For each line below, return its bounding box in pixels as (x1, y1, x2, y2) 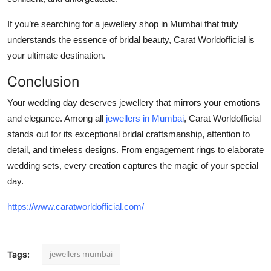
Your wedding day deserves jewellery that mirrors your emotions (7, 97, 260, 108)
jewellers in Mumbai (106, 113, 184, 123)
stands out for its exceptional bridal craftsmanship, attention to (7, 128, 250, 139)
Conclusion (7, 72, 79, 90)
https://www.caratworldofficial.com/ (7, 201, 144, 212)
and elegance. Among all (7, 113, 106, 123)
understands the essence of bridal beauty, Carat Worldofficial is (7, 34, 255, 45)
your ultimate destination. (7, 50, 105, 60)
